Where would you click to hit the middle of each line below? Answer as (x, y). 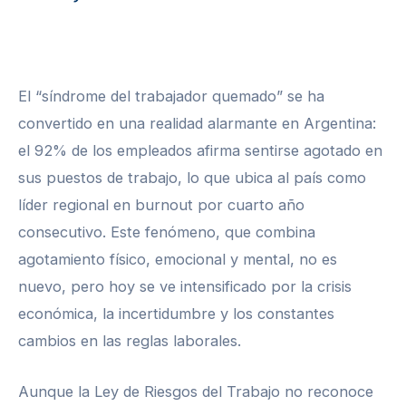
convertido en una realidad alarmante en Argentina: (197, 123)
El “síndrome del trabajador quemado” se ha (171, 96)
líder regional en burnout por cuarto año (161, 204)
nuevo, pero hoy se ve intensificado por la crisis (185, 286)
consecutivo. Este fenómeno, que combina (167, 232)
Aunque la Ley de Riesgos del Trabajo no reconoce (196, 391)
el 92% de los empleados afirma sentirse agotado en (200, 150)
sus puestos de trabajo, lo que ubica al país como (192, 177)
